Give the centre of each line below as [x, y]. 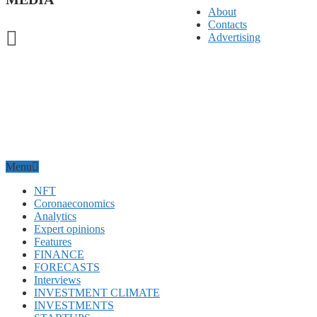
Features [53, 241]
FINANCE [59, 254]
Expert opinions [69, 229]
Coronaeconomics [74, 203]
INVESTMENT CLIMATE [97, 292]
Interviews [57, 279]
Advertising [234, 37]
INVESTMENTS [74, 305]
